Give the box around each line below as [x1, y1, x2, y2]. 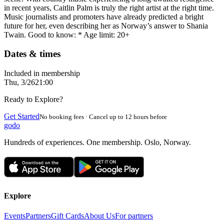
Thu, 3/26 [4, 78, 35, 87]
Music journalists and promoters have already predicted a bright [4, 12, 203, 21]
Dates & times [4, 48, 60, 59]
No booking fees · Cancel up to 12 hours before [39, 113, 167, 121]
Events [4, 211, 25, 220]
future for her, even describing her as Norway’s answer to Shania [4, 21, 208, 30]
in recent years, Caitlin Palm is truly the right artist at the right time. [4, 3, 214, 12]
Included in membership [4, 69, 80, 78]
